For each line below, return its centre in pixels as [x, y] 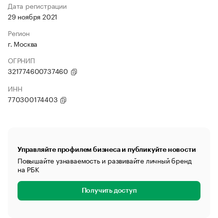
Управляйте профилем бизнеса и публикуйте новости [107, 149]
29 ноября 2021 [33, 16]
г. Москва [23, 43]
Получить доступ [109, 191]
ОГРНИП [21, 60]
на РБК [28, 169]
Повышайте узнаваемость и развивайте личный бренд [105, 160]
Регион [19, 33]
